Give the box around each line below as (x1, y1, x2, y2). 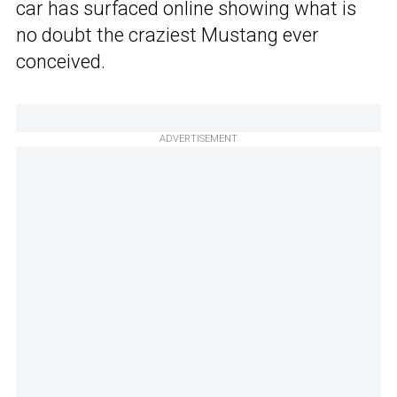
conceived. (16, 51, 105, 74)
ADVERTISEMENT (160, 133, 237, 145)
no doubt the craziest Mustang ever (16, 24, 319, 47)
